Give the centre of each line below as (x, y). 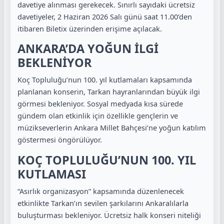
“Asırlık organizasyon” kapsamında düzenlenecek (101, 191)
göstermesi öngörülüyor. (60, 140)
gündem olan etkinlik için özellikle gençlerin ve (98, 116)
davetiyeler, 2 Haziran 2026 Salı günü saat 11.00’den (105, 16)
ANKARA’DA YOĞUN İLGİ (88, 49)
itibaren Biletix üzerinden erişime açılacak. (90, 28)
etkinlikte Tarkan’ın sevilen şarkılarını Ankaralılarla (103, 203)
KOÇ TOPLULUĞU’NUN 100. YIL (107, 160)
